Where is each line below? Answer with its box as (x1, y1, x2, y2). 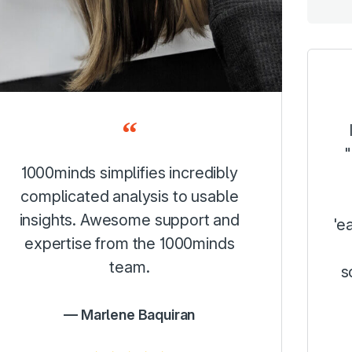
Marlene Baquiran (80, 306, 196, 323)
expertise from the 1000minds (24, 233, 235, 253)
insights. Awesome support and (19, 210, 240, 229)
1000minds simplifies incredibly (20, 163, 238, 182)
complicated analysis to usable (20, 186, 239, 206)
